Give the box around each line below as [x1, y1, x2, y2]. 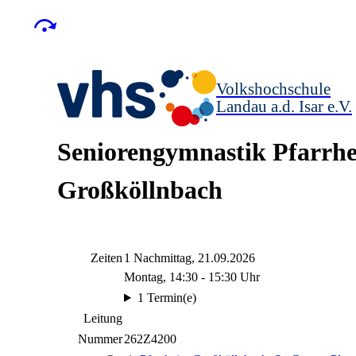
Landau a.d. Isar [216, 97, 323, 115]
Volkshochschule [216, 79, 331, 98]
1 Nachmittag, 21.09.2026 [124, 251, 255, 265]
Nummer [78, 332, 122, 346]
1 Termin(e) [137, 291, 196, 304]
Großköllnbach [57, 176, 222, 204]
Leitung [83, 311, 122, 325]
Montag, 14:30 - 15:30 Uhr [124, 270, 260, 284]
